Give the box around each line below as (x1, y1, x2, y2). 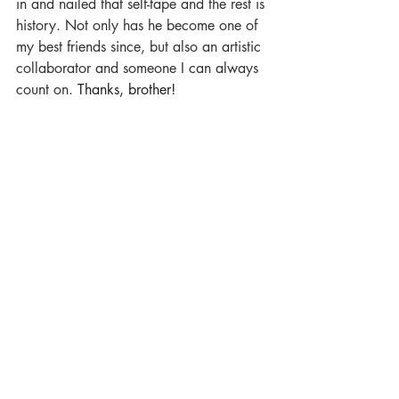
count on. (16, 80, 77, 100)
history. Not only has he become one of (16, 16, 262, 36)
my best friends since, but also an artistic (16, 37, 265, 57)
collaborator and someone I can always (16, 59, 263, 78)
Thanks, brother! (77, 80, 175, 100)
